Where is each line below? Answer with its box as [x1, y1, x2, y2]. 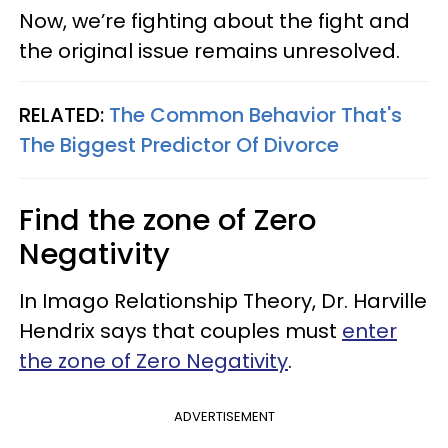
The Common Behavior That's [109, 101, 402, 129]
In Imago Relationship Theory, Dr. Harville [19, 287, 427, 315]
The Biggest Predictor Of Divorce [19, 131, 339, 159]
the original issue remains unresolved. [19, 37, 400, 65]
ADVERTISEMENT [173, 407, 275, 426]
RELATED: [19, 101, 109, 129]
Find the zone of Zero [19, 200, 316, 240]
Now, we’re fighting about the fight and [19, 7, 410, 35]
